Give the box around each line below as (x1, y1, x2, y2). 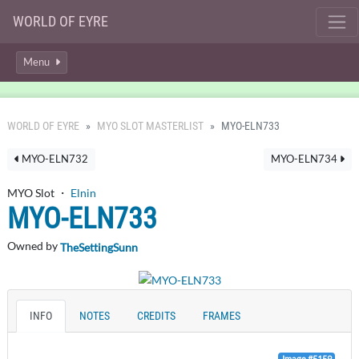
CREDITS (137, 309, 175, 323)
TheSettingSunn (60, 240, 138, 254)
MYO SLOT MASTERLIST (97, 119, 204, 133)
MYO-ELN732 (19, 153, 88, 165)
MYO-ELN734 (271, 153, 340, 165)
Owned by (7, 239, 60, 252)
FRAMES (203, 309, 240, 323)
